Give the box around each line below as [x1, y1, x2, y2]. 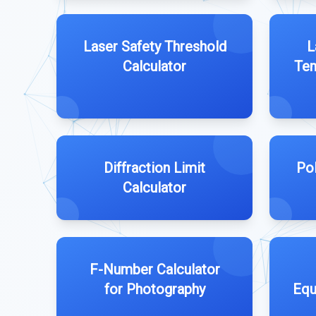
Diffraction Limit [104, 159, 205, 176]
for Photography [104, 281, 205, 298]
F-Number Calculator [89, 261, 220, 278]
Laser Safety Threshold [83, 38, 226, 55]
